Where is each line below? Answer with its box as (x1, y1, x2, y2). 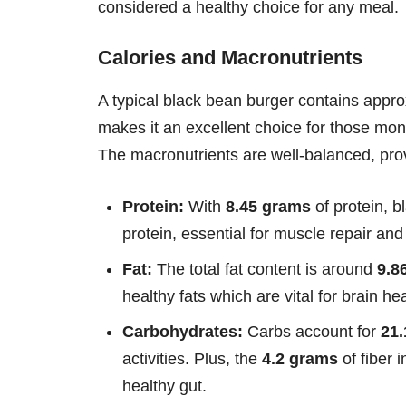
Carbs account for (243, 322, 381, 341)
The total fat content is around (152, 259, 377, 278)
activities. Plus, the (122, 349, 262, 368)
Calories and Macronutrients (98, 45, 362, 69)
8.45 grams (226, 197, 311, 216)
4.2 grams (262, 349, 338, 368)
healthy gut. (122, 376, 207, 395)
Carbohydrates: (122, 322, 243, 341)
